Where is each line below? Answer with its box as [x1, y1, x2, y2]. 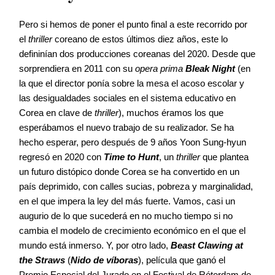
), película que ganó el [138, 254, 225, 265]
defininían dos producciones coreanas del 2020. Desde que [19, 48, 255, 59]
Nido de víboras [71, 254, 138, 265]
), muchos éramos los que [118, 107, 223, 118]
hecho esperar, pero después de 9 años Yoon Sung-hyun [19, 136, 246, 147]
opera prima [135, 63, 183, 74]
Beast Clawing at [171, 239, 243, 250]
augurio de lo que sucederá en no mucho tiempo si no [19, 210, 233, 221]
